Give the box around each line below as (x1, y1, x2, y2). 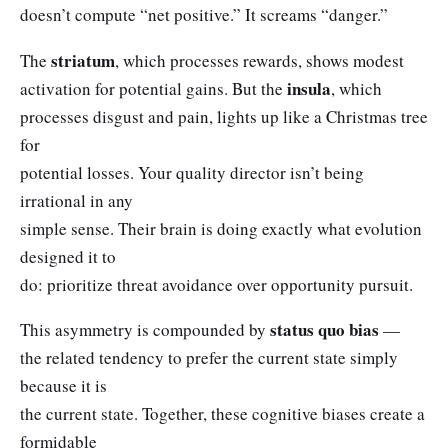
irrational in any (20, 188, 133, 212)
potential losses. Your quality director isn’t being (20, 160, 364, 184)
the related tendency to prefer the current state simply (20, 346, 398, 370)
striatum (51, 47, 115, 73)
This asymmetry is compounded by (20, 318, 270, 342)
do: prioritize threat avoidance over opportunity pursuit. (20, 272, 413, 296)
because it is (20, 374, 107, 398)
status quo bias (270, 317, 379, 343)
